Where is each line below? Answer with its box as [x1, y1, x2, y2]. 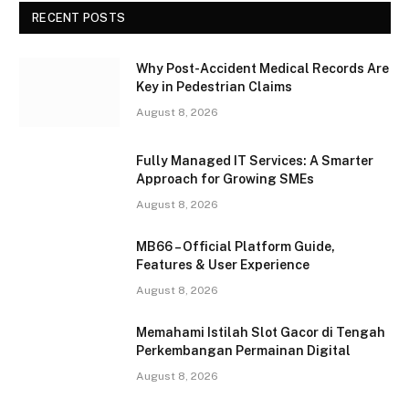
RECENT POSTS [32, 10, 126, 25]
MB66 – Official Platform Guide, [136, 238, 335, 254]
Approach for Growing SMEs [136, 171, 314, 186]
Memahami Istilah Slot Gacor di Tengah [136, 324, 385, 340]
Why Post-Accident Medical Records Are [136, 60, 389, 76]
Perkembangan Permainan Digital [136, 342, 351, 358]
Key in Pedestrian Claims [136, 79, 292, 94]
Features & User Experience [136, 257, 312, 272]
